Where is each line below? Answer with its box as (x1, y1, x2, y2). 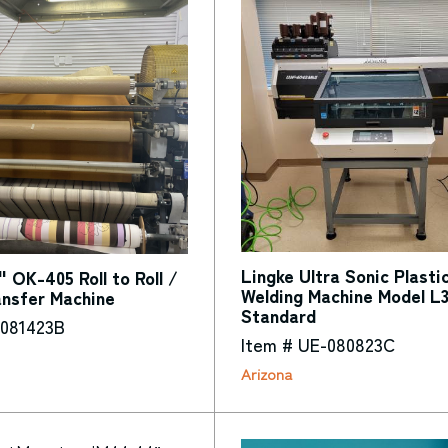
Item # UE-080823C (240, 331, 395, 358)
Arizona (240, 362, 292, 384)
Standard (240, 302, 316, 329)
